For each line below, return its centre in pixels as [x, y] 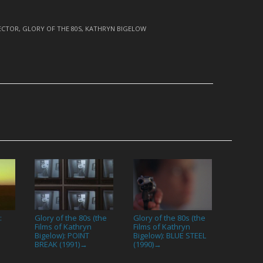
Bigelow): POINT [62, 235]
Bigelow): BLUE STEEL [170, 235]
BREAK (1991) [58, 244]
